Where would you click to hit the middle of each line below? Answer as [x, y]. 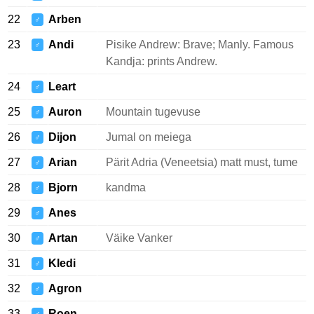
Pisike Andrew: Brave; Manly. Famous [200, 45]
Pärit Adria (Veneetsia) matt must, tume [202, 162]
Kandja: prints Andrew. [162, 61]
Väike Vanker [139, 238]
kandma [126, 187]
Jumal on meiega [149, 137]
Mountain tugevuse [153, 112]
